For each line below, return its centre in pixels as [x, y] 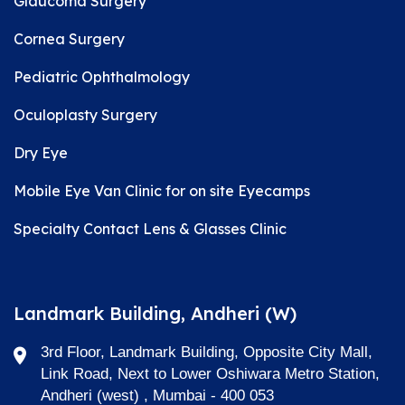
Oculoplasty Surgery [85, 114]
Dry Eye [41, 152]
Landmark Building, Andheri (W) [155, 313]
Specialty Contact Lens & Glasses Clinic [150, 228]
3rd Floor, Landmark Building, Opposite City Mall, [207, 352]
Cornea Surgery [69, 38]
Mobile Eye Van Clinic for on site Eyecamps [162, 190]
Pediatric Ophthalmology [102, 76]
